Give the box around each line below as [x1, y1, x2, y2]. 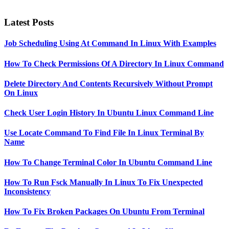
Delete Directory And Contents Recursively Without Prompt [4, 79, 213, 88]
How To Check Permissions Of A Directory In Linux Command [4, 59, 224, 68]
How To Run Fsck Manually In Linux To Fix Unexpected [4, 177, 203, 187]
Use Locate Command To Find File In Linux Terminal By [4, 128, 204, 138]
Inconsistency [4, 187, 51, 196]
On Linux [4, 88, 38, 97]
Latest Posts [4, 16, 54, 28]
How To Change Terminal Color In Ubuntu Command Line [4, 157, 212, 167]
